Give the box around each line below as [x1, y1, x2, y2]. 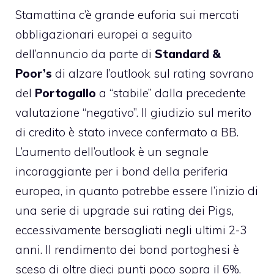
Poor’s [15, 66, 52, 81]
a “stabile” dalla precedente [96, 86, 246, 101]
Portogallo [35, 86, 96, 101]
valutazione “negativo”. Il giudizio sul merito [15, 105, 251, 120]
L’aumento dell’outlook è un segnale [15, 144, 209, 160]
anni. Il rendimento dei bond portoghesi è [15, 242, 239, 257]
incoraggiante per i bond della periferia [15, 164, 228, 179]
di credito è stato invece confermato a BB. [15, 125, 239, 140]
